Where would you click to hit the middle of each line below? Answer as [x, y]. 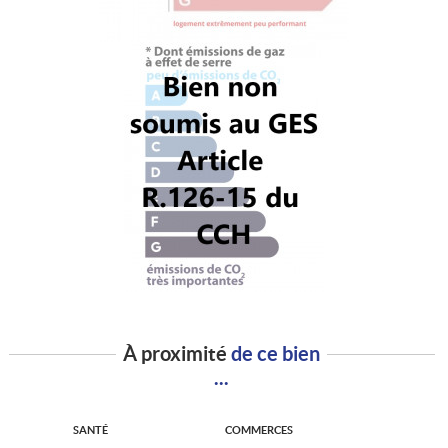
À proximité [177, 353]
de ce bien [276, 353]
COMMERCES [259, 429]
